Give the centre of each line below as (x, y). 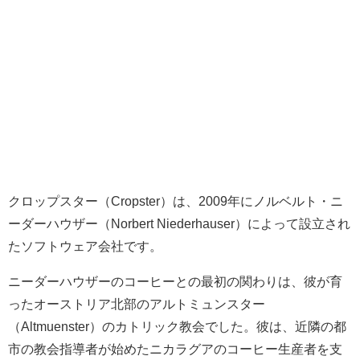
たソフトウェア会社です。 (85, 245)
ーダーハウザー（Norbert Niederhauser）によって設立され (179, 223)
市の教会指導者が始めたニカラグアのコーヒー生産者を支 (175, 348)
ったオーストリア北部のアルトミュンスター (137, 303)
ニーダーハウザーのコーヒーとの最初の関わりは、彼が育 (175, 281)
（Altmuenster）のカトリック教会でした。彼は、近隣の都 (177, 326)
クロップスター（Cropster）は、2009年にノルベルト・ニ (176, 200)
